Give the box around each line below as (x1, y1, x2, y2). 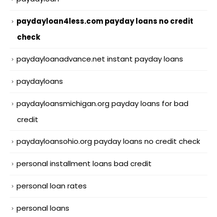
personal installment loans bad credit (16, 158, 152, 169)
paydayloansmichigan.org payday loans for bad (16, 98, 188, 109)
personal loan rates (16, 180, 87, 191)
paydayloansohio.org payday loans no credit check (16, 136, 200, 147)
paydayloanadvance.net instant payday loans (16, 54, 183, 64)
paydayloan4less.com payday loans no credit (16, 16, 193, 27)
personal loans (16, 202, 69, 213)
